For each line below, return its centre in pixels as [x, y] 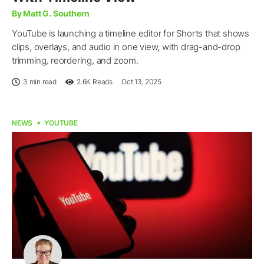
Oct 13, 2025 [141, 81]
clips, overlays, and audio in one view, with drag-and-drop [126, 47]
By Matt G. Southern [51, 13]
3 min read [40, 81]
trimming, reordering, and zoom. [75, 60]
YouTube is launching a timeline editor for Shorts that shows [131, 33]
